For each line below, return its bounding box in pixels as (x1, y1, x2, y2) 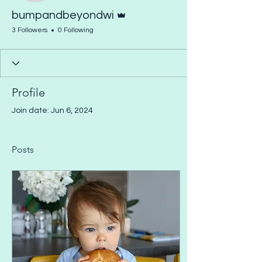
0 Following (58, 26, 94, 34)
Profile (12, 85, 45, 99)
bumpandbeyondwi (12, 9, 114, 21)
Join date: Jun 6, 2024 (12, 106, 93, 115)
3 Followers (12, 26, 47, 34)
